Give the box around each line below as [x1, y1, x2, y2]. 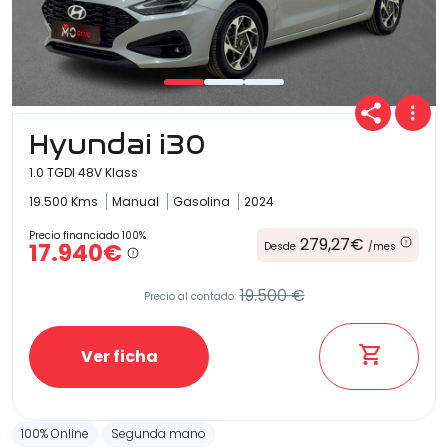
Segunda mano [111, 425, 206, 443]
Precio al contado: [143, 288, 236, 304]
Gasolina [173, 193, 233, 211]
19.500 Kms [29, 193, 101, 211]
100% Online [21, 425, 89, 443]
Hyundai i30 [29, 128, 206, 162]
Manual [112, 193, 162, 211]
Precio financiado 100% [29, 228, 146, 244]
